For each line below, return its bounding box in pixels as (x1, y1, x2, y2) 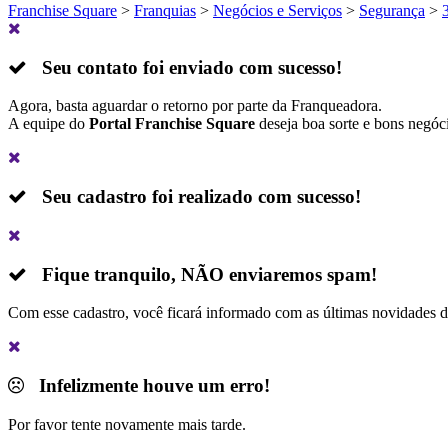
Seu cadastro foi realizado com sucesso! (27, 186, 361, 208)
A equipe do (8, 115, 89, 133)
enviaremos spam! (224, 263, 377, 285)
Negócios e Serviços (213, 2, 342, 19)
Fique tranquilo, (27, 263, 181, 285)
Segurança (359, 2, 425, 19)
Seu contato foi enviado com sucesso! (27, 56, 342, 78)
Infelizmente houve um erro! (24, 375, 270, 397)
